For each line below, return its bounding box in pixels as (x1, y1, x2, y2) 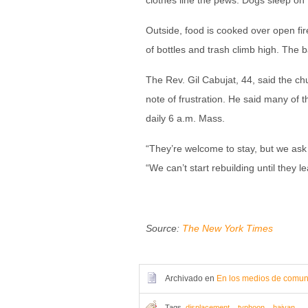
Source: (146, 223, 182, 234)
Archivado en (165, 274, 217, 283)
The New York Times (182, 223, 273, 234)
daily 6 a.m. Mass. (146, 113, 225, 124)
